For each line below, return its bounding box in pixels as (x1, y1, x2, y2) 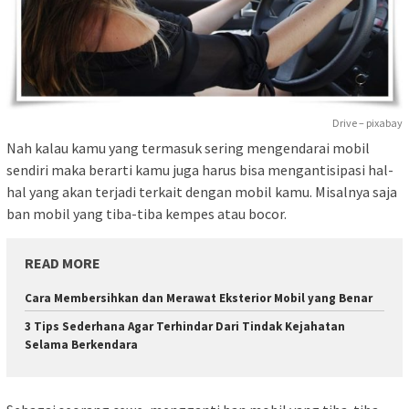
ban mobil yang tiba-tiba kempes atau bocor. (6, 204, 287, 224)
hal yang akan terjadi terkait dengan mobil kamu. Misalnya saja (6, 183, 397, 202)
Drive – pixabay (332, 116, 403, 131)
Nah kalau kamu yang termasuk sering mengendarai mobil (6, 139, 370, 158)
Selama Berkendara (25, 337, 138, 353)
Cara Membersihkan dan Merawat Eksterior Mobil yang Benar (25, 290, 372, 307)
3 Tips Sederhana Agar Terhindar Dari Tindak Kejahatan (25, 319, 345, 335)
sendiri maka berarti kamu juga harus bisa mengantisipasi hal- (6, 161, 393, 180)
